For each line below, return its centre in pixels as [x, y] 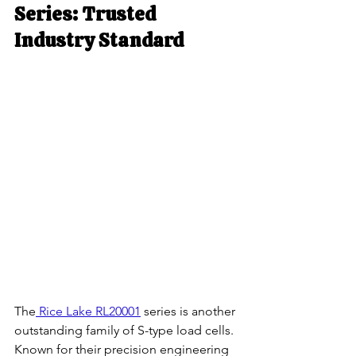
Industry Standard [99, 40]
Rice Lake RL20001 [88, 311]
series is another [190, 311]
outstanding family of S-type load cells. [126, 331]
